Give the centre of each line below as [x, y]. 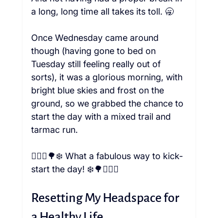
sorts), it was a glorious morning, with [108, 77]
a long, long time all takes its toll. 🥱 [102, 12]
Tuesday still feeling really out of [97, 64]
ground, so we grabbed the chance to [108, 104]
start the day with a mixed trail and [102, 117]
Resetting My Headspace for [106, 198]
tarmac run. [54, 130]
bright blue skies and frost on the [99, 91]
